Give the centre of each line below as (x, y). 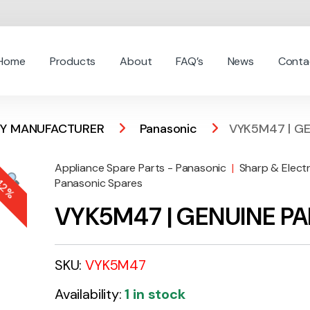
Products (73, 61)
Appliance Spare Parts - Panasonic (141, 168)
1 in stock (155, 294)
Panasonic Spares (99, 183)
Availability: (90, 294)
